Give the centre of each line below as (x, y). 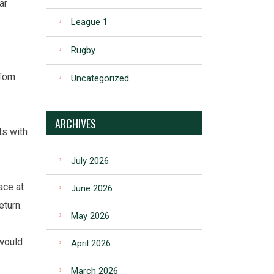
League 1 (89, 22)
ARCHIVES (76, 124)
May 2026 (90, 216)
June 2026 (92, 188)
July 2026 (90, 161)
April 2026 (91, 243)
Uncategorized (100, 78)
